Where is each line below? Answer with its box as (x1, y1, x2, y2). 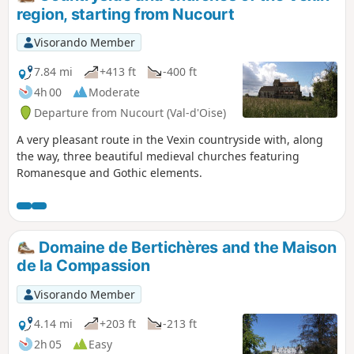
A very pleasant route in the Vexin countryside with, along (17, 131, 323, 147)
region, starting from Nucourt (17, 4, 235, 24)
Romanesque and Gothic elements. (17, 164, 202, 180)
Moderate (88, 84, 140, 100)
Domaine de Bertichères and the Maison (35, 237, 337, 257)
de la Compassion (17, 256, 150, 276)
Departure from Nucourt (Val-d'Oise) (34, 104, 226, 120)
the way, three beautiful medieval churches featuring (17, 148, 299, 164)
